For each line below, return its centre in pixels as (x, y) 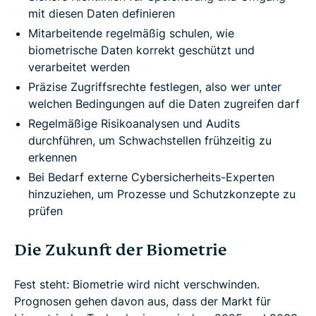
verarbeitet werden (79, 67)
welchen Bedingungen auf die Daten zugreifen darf (164, 104)
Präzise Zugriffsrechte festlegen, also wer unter (155, 87)
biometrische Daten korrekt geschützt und (141, 50)
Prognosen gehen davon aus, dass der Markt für (142, 302)
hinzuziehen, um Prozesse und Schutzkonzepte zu (162, 194)
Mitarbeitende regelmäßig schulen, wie (131, 34)
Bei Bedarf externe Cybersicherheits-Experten (151, 177)
